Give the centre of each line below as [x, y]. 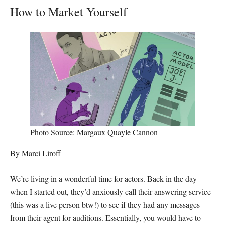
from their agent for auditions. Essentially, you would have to [105, 218]
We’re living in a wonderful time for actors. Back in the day [103, 179]
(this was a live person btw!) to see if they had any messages [105, 205]
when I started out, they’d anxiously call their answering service [110, 192]
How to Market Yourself [69, 12]
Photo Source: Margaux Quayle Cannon [94, 132]
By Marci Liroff [35, 153]
